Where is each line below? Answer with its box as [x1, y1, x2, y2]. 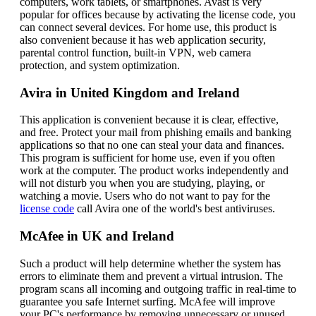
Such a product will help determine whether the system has [20, 257, 281, 269]
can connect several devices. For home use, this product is [20, 20, 276, 33]
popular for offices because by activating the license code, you [20, 8, 296, 20]
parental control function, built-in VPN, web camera [20, 46, 251, 59]
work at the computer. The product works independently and [20, 164, 288, 177]
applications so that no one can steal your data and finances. [20, 139, 284, 152]
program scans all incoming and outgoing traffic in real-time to [20, 282, 296, 295]
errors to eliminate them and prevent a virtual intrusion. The [20, 269, 283, 282]
